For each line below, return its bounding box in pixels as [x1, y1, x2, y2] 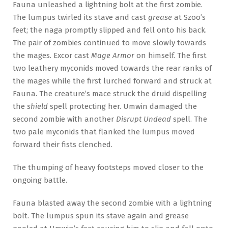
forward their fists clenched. [13, 139, 112, 149]
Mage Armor [91, 50, 134, 60]
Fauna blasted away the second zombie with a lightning [13, 198, 212, 208]
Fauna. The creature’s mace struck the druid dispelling [13, 89, 207, 98]
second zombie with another [13, 114, 116, 124]
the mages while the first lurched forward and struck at [13, 76, 212, 85]
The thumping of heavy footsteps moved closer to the [13, 162, 204, 172]
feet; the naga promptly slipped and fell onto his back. [13, 25, 207, 35]
